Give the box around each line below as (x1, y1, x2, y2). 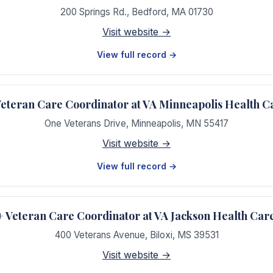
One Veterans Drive (44, 118, 126, 129)
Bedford (131, 6, 166, 18)
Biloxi (149, 229, 172, 241)
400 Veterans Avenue (54, 229, 145, 241)
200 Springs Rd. (60, 6, 127, 18)
